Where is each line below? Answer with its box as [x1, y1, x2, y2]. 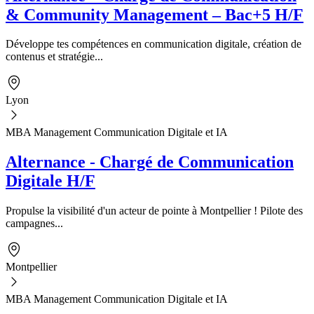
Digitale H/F [6, 172, 95, 191]
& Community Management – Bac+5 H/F [6, 5, 303, 24]
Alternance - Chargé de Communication [6, 153, 294, 172]
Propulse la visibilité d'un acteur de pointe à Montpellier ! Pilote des [6, 205, 303, 217]
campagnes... [6, 217, 63, 230]
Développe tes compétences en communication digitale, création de [6, 38, 301, 50]
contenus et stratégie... [6, 50, 103, 63]
